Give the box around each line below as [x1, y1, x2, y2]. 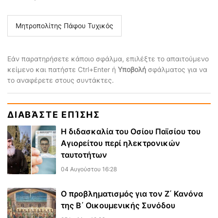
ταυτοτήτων [61, 150, 107, 160]
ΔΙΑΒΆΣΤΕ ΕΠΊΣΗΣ [7, 109, 100, 120]
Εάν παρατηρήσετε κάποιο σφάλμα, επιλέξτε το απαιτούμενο [7, 54, 209, 63]
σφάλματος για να [146, 65, 207, 74]
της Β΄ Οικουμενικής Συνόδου [61, 200, 175, 211]
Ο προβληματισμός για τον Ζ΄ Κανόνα [61, 189, 203, 199]
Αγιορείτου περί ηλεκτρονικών [61, 138, 180, 148]
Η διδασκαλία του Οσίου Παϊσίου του [61, 127, 200, 137]
